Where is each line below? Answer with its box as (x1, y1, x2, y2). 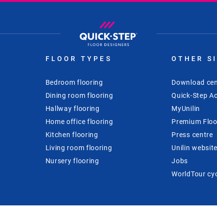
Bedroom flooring (45, 78, 103, 86)
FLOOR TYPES (45, 54, 112, 62)
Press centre (171, 130, 213, 139)
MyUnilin (171, 104, 200, 112)
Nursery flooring (45, 156, 99, 165)
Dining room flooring (45, 91, 113, 99)
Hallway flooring (45, 104, 100, 112)
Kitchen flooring (45, 130, 98, 139)
